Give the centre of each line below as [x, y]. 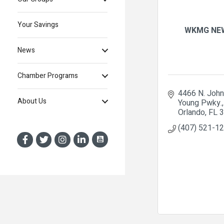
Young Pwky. [200, 103]
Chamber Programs [48, 76]
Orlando [191, 112]
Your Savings [38, 25]
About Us [32, 101]
